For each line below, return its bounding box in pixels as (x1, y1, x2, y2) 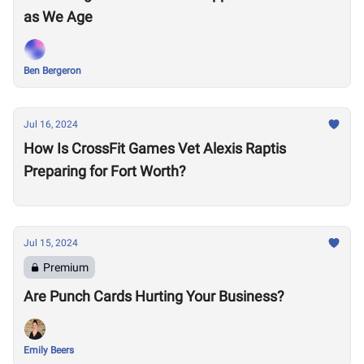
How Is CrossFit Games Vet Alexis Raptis (24, 140, 286, 157)
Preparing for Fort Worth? (24, 162, 186, 180)
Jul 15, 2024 (24, 237, 78, 249)
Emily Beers (24, 344, 74, 356)
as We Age (24, 8, 93, 25)
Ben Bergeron (24, 65, 81, 76)
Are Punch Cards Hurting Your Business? (24, 288, 284, 305)
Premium (43, 261, 89, 274)
